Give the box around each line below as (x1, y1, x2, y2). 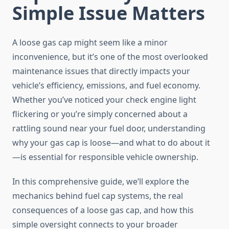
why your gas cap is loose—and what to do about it (12, 137, 210, 149)
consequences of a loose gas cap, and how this (12, 204, 194, 216)
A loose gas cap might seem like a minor (12, 37, 168, 49)
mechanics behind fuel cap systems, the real (12, 190, 183, 202)
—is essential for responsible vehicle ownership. (12, 151, 198, 163)
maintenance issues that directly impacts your (12, 65, 190, 77)
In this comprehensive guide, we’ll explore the (12, 176, 189, 188)
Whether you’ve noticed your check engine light (12, 94, 196, 106)
